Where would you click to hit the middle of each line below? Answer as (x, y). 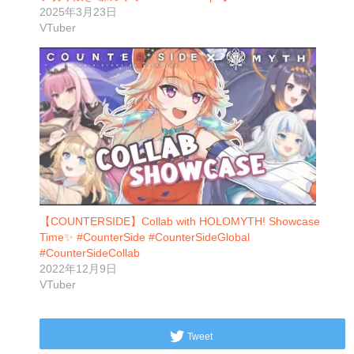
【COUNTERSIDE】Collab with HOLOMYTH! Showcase (180, 222)
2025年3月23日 (78, 12)
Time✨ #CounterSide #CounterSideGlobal (145, 237)
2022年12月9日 (78, 269)
